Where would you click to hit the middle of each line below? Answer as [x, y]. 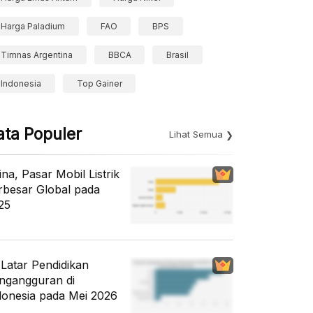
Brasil [178, 55]
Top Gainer [99, 83]
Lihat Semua [196, 134]
